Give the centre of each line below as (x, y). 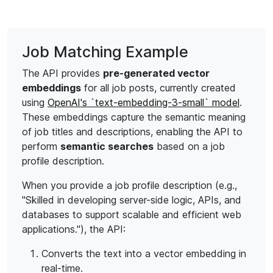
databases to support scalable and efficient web (132, 214)
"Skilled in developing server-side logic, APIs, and (132, 200)
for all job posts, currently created (158, 88)
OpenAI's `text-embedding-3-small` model (144, 102)
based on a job (189, 146)
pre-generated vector (156, 73)
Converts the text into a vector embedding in (144, 253)
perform (41, 146)
